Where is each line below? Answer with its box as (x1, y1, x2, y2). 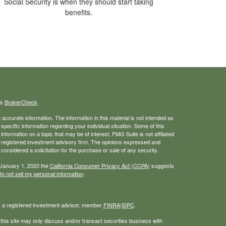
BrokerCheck (4, 98, 37, 106)
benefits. (65, 7, 92, 18)
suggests (149, 161, 174, 170)
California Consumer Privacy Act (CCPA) (49, 161, 150, 170)
